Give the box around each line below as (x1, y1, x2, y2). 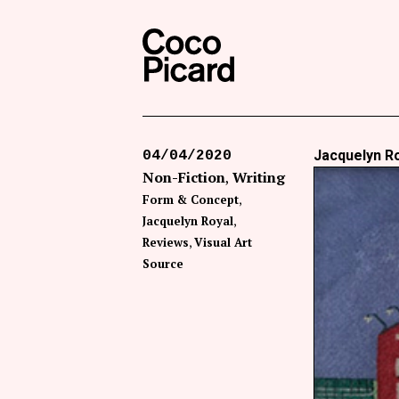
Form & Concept (142, 191, 239, 208)
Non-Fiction (142, 167, 225, 187)
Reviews (142, 234, 189, 250)
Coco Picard (234, 29, 311, 49)
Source (142, 256, 183, 272)
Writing (232, 167, 285, 187)
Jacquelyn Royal (142, 213, 233, 229)
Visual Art (194, 234, 252, 250)
